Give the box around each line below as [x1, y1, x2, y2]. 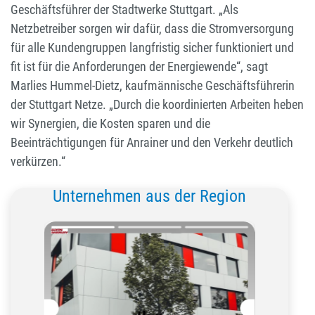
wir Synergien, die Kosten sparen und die [11, 116, 210, 131]
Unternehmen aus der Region [53, 186, 246, 207]
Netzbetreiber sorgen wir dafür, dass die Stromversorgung [11, 21, 294, 37]
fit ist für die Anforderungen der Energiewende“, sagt [11, 59, 268, 75]
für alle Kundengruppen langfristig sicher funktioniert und [11, 40, 294, 56]
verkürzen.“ [11, 154, 65, 169]
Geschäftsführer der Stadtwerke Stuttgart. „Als [11, 2, 238, 18]
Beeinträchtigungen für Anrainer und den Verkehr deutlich [11, 135, 293, 150]
